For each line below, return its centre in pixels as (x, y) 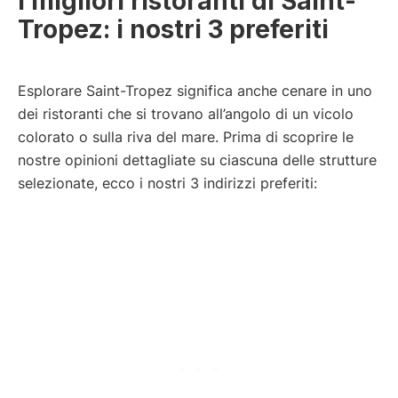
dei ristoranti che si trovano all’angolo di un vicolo (186, 113)
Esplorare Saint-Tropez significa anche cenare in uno (195, 90)
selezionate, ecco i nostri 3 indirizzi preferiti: (167, 183)
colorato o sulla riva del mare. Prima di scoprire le (186, 136)
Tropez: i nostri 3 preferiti (173, 29)
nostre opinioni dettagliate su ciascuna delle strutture (197, 159)
